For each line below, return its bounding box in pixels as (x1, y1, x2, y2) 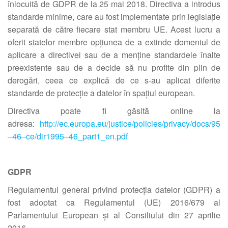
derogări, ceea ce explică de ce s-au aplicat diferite (8, 74, 220, 86)
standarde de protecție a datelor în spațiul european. (8, 87, 195, 99)
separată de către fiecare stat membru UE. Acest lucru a (8, 23, 220, 35)
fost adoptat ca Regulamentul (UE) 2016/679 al (8, 196, 220, 208)
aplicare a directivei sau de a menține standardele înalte (8, 49, 220, 61)
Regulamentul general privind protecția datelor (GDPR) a (8, 184, 220, 195)
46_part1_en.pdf (69, 130, 128, 142)
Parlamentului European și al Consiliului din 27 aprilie (8, 209, 220, 221)
